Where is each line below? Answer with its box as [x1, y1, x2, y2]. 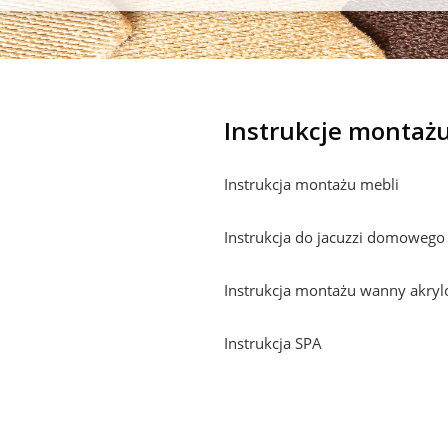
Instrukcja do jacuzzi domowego [224, 226, 445, 247]
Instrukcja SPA [224, 332, 322, 353]
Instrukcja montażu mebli [224, 173, 399, 194]
